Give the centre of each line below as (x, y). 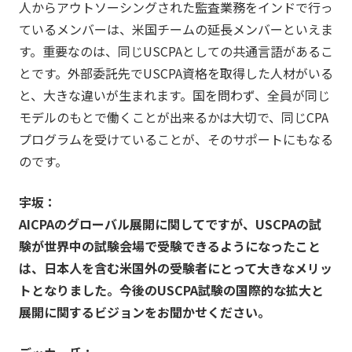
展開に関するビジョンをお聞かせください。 (144, 312)
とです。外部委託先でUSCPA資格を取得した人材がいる (176, 73)
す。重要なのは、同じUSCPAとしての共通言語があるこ (176, 51)
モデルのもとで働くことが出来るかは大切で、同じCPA (173, 117)
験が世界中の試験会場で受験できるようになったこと (169, 246)
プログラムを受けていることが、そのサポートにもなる (176, 139)
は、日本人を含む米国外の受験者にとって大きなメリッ (175, 268)
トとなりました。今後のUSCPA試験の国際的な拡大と (171, 290)
